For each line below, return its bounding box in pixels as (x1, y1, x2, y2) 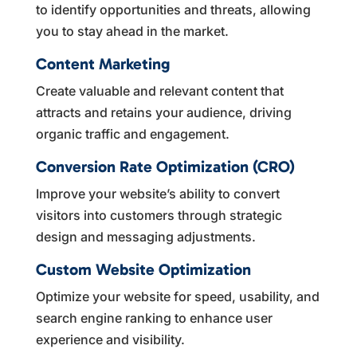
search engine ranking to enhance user (35, 309, 273, 326)
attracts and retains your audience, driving (35, 104, 292, 120)
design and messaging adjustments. (35, 228, 256, 245)
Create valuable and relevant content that (35, 82, 284, 99)
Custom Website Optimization (35, 259, 251, 279)
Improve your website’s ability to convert (35, 185, 280, 202)
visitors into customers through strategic (35, 206, 282, 223)
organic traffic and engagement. (35, 125, 229, 142)
